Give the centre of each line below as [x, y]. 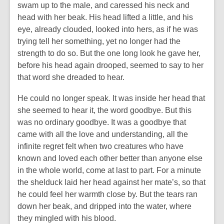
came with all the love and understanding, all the [103, 134]
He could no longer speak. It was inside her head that [111, 98]
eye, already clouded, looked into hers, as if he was [108, 29]
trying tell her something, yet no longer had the [99, 41]
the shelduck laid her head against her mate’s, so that [111, 182]
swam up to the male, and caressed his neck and [103, 5]
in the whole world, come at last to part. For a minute [109, 170]
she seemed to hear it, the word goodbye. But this [104, 110]
